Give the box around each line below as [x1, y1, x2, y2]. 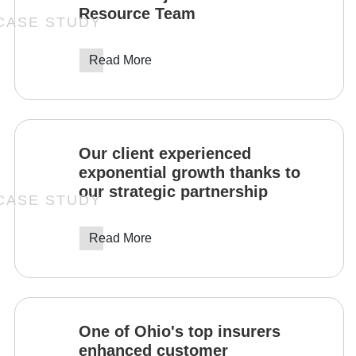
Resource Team [79, 4, 195, 22]
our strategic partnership [79, 182, 268, 200]
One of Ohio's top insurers [79, 322, 281, 340]
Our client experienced [79, 144, 251, 162]
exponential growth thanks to [79, 163, 300, 181]
